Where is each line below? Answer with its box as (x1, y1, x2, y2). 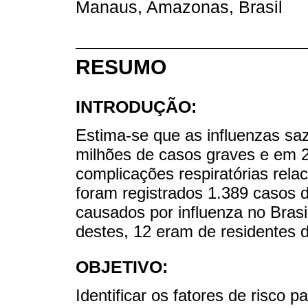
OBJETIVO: (76, 256, 168, 276)
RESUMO (76, 55, 166, 78)
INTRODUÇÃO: (76, 96, 197, 116)
